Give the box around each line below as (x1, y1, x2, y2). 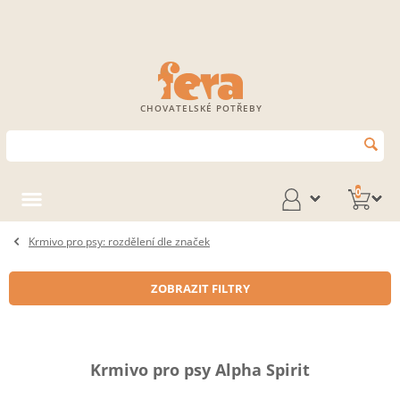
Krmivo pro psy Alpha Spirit (90, 359, 310, 380)
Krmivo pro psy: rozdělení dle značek (29, 234, 210, 249)
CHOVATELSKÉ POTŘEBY (140, 102, 262, 114)
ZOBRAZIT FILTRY (150, 280, 250, 296)
